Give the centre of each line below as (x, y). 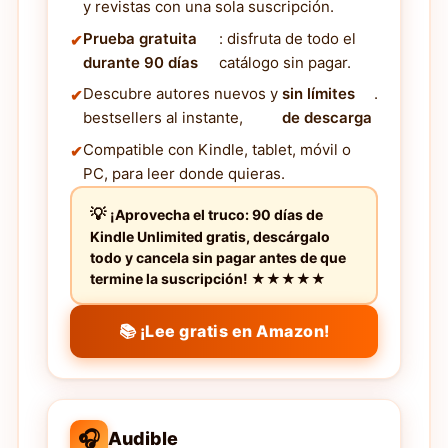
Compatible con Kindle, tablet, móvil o (217, 149)
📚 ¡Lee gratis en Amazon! (224, 330)
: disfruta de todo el (287, 38)
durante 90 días (140, 62)
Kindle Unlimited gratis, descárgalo (210, 236)
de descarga (326, 118)
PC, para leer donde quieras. (184, 173)
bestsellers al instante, (163, 118)
